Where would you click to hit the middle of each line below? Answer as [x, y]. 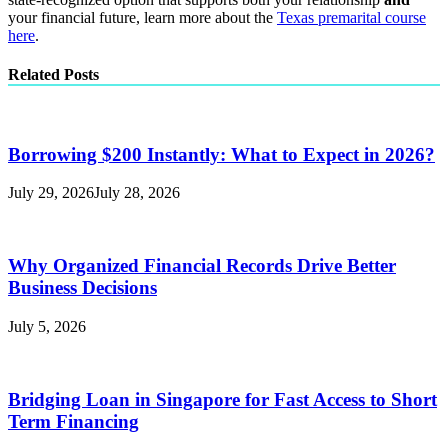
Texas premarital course [351, 17]
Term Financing [73, 421]
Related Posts [53, 74]
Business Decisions [82, 288]
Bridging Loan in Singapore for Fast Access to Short [222, 399]
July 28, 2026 [137, 193]
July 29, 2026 [51, 193]
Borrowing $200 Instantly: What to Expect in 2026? [221, 154]
